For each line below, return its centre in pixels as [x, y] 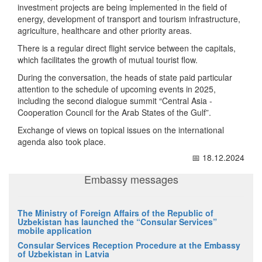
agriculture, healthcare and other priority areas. [105, 31]
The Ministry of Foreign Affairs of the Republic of [116, 213]
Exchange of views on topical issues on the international [121, 130]
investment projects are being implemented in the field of [122, 7]
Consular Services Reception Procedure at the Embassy [129, 245]
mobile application [55, 231]
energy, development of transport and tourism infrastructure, [129, 19]
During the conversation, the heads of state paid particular [125, 77]
